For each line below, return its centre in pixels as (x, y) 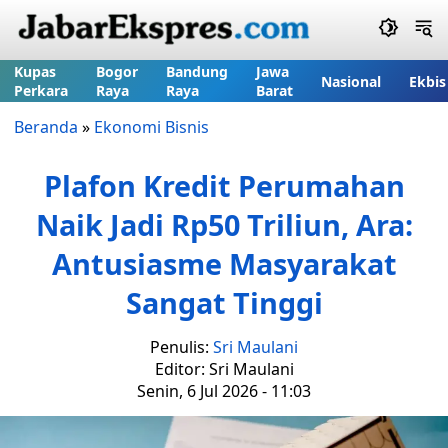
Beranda (46, 127)
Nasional (351, 81)
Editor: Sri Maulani (224, 369)
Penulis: (181, 347)
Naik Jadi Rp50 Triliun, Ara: (224, 224)
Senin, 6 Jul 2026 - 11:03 (224, 391)
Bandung (197, 71)
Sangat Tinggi (224, 302)
